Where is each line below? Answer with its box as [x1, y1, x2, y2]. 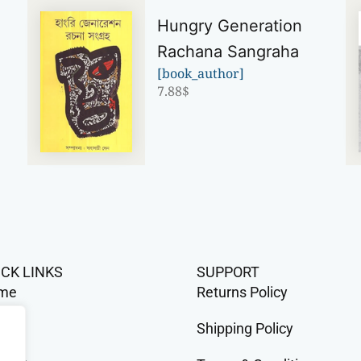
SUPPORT [197, 263, 259, 280]
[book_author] [157, 64, 245, 83]
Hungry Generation [157, 16, 303, 36]
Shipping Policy [197, 319, 293, 337]
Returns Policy [197, 283, 288, 301]
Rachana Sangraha [157, 42, 300, 62]
